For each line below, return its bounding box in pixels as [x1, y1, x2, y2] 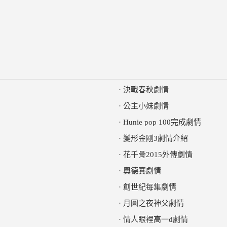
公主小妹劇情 [123, 102, 169, 110]
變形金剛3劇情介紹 [123, 134, 188, 142]
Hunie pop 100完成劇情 [123, 118, 201, 126]
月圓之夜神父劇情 [123, 199, 184, 207]
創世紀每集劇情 [123, 183, 176, 191]
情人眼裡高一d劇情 [123, 215, 188, 223]
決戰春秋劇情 [123, 86, 169, 94]
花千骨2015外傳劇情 [123, 150, 193, 159]
